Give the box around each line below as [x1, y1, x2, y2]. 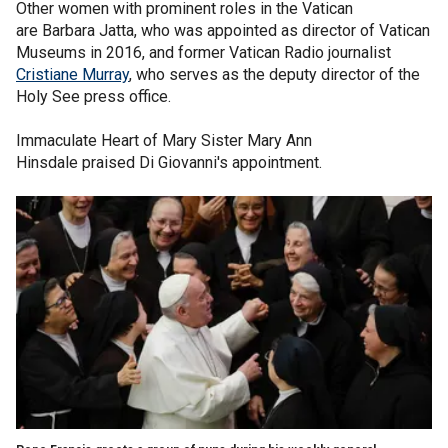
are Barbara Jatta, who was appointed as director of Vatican [16, 21, 430, 40]
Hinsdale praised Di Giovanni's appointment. [16, 153, 322, 172]
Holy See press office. [16, 87, 171, 106]
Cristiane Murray [16, 65, 129, 84]
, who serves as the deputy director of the [129, 65, 420, 84]
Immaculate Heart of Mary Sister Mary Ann [16, 131, 312, 150]
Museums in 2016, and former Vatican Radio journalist [16, 43, 391, 62]
